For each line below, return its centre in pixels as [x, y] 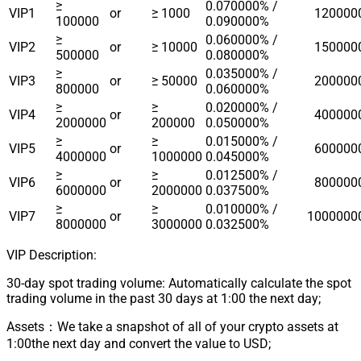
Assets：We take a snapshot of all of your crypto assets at [172, 326]
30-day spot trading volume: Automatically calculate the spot [179, 283]
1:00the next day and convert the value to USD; [139, 343]
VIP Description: [52, 255]
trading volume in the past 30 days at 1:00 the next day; [164, 298]
